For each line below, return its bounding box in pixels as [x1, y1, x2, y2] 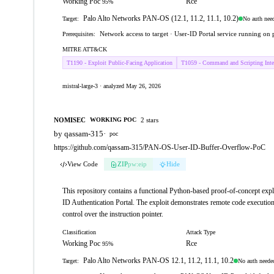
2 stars [141, 116, 158, 124]
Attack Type [185, 229, 215, 235]
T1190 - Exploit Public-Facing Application [67, 59, 172, 66]
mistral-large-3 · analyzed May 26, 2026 [62, 83, 161, 89]
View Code [67, 160, 98, 168]
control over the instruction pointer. [62, 210, 163, 218]
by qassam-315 [54, 129, 103, 138]
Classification [62, 229, 96, 235]
